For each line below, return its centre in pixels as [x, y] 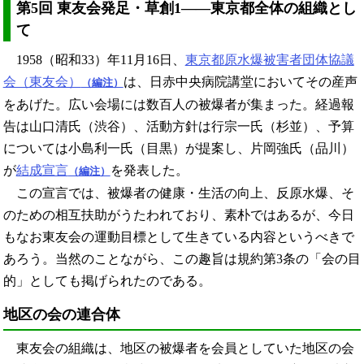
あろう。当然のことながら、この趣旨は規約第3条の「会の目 [182, 258]
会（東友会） [42, 81]
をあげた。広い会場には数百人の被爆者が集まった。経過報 [178, 104]
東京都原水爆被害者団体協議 [269, 59]
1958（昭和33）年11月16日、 [94, 59]
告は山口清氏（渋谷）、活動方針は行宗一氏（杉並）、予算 [178, 126]
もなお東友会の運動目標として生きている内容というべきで [178, 236]
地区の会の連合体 [61, 314]
